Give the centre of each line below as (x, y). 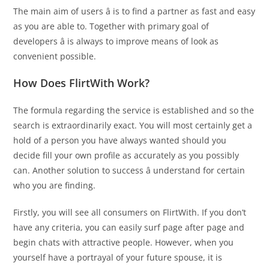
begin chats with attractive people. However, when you (124, 243)
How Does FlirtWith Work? (82, 83)
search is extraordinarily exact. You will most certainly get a (133, 125)
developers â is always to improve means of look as (116, 41)
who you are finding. (55, 186)
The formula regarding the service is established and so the (134, 110)
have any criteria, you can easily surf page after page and (129, 228)
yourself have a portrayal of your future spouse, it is (118, 258)
